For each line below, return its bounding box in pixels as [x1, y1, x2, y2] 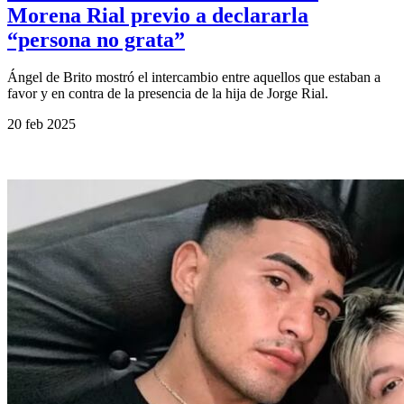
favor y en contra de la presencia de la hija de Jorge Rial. [7, 86, 328, 102]
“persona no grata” [7, 27, 185, 51]
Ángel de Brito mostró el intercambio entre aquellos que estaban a [7, 69, 381, 86]
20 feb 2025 [7, 116, 76, 133]
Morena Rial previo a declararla [7, 3, 308, 27]
